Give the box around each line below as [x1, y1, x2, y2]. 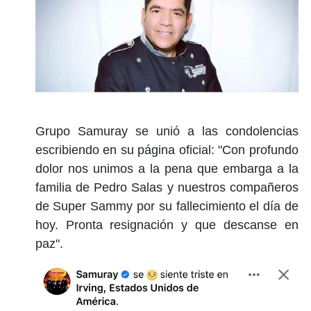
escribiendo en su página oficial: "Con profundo [35, 143, 299, 158]
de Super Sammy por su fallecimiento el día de [35, 199, 299, 214]
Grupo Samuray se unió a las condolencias [35, 124, 299, 139]
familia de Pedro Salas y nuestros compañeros [35, 180, 299, 195]
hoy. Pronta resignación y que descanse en [35, 218, 299, 233]
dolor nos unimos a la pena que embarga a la [35, 162, 299, 176]
